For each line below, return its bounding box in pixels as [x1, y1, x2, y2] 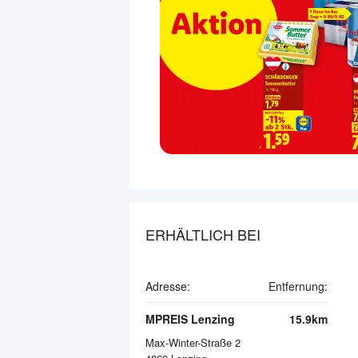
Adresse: [145, 277, 190, 294]
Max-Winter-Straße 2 [145, 334, 241, 350]
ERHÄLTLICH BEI [145, 223, 261, 245]
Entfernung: [268, 277, 328, 294]
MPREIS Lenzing [145, 310, 235, 327]
